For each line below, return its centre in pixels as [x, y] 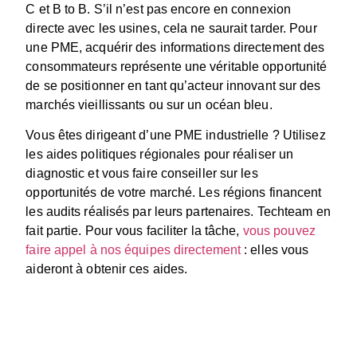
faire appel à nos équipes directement [133, 249]
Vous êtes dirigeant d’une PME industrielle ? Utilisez [176, 135]
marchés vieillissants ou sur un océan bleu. [149, 104]
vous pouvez [279, 230]
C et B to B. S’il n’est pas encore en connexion [159, 9]
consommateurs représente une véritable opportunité [177, 66]
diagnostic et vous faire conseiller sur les [142, 173]
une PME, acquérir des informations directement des [175, 47]
